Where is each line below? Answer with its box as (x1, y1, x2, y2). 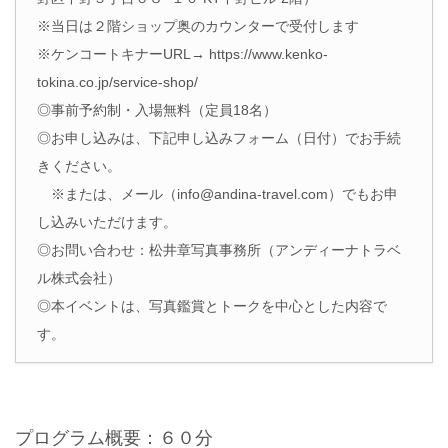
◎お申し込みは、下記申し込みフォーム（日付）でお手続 (37, 129, 401, 146)
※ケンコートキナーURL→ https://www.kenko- (37, 45, 328, 62)
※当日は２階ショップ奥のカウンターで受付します (37, 17, 359, 34)
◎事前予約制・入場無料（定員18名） (37, 101, 291, 118)
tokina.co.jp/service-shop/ (37, 73, 198, 90)
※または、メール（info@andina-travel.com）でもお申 (37, 185, 398, 202)
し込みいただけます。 (37, 213, 177, 230)
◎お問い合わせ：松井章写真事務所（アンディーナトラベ (37, 241, 401, 258)
